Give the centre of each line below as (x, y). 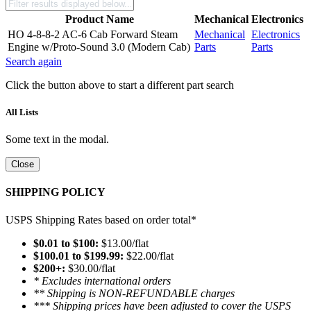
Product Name (100, 19)
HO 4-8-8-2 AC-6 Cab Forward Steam (93, 34)
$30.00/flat (90, 268)
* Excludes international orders (102, 280)
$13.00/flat (124, 243)
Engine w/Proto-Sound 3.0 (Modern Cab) (99, 47)
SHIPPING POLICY (56, 192)
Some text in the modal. (57, 140)
